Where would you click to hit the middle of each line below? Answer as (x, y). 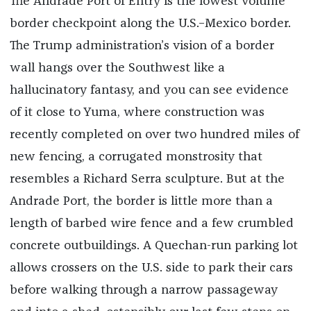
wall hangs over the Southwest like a (117, 68)
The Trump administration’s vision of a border (142, 45)
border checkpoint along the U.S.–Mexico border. (150, 23)
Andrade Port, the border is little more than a (141, 201)
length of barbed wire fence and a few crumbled (151, 223)
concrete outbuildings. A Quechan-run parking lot (153, 245)
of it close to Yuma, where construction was (137, 112)
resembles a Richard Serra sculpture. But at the (147, 179)
